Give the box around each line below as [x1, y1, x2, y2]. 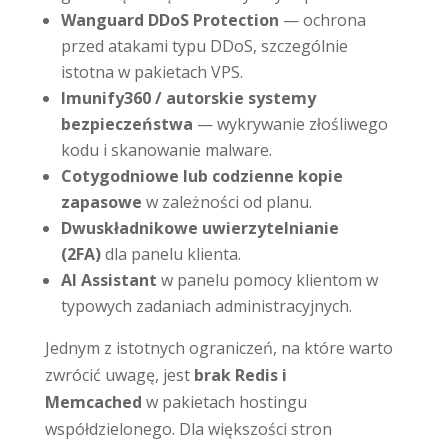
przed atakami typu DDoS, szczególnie [60, 34, 348, 57]
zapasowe [60, 190, 142, 213]
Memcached [44, 390, 142, 413]
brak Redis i [193, 363, 287, 386]
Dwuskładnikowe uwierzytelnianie [60, 216, 339, 239]
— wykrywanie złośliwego [196, 112, 388, 135]
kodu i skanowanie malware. [60, 138, 272, 161]
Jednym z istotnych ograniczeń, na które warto [44, 336, 393, 359]
